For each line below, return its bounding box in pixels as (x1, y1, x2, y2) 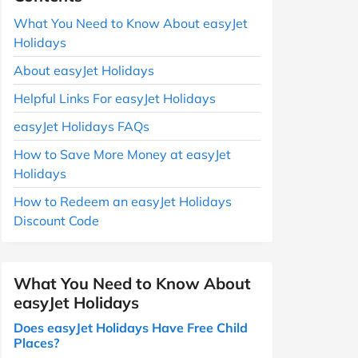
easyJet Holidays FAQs (14, 117, 149, 134)
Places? (14, 334, 59, 351)
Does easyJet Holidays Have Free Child (14, 319, 248, 336)
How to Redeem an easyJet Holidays (14, 193, 232, 209)
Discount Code (14, 212, 99, 229)
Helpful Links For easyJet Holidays (14, 89, 216, 106)
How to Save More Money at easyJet (14, 145, 231, 162)
